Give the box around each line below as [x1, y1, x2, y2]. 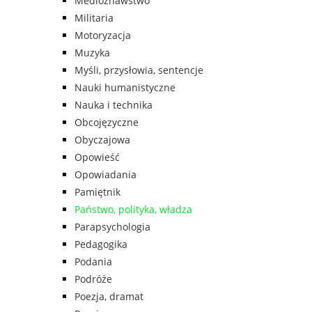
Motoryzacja [75, 29, 131, 42]
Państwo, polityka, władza [75, 203, 192, 217]
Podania [75, 255, 112, 269]
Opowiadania [75, 168, 136, 182]
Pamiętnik [75, 185, 120, 199]
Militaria [75, 11, 114, 25]
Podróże [75, 272, 112, 286]
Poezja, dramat [75, 290, 143, 304]
